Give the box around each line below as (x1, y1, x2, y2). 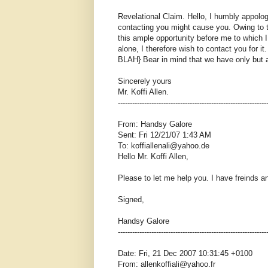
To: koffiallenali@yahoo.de (118, 141, 209, 150)
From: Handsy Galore (118, 119, 192, 129)
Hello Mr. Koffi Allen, (118, 151, 188, 161)
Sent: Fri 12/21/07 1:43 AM (118, 130, 211, 139)
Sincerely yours (118, 76, 172, 86)
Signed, (118, 194, 144, 204)
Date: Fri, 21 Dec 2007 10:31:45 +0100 (118, 248, 252, 258)
